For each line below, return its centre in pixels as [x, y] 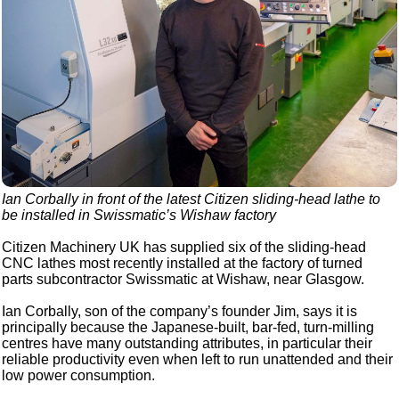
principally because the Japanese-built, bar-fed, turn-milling [188, 328]
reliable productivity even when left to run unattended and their [198, 360]
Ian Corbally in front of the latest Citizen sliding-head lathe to [191, 199]
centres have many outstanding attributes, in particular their [187, 344]
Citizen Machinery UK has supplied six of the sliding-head [184, 248]
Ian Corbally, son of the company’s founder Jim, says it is [180, 312]
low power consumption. [79, 376]
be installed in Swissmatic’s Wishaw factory [139, 216]
